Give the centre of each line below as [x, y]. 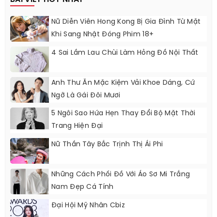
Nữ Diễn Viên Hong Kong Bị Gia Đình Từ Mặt [126, 22]
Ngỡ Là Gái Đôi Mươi [86, 96]
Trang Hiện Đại [77, 126]
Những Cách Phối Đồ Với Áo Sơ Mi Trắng [121, 175]
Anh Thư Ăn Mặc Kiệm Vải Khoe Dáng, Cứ [123, 83]
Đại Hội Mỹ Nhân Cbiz [88, 206]
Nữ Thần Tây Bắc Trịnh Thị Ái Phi [107, 145]
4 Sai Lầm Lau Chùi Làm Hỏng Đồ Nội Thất [125, 53]
